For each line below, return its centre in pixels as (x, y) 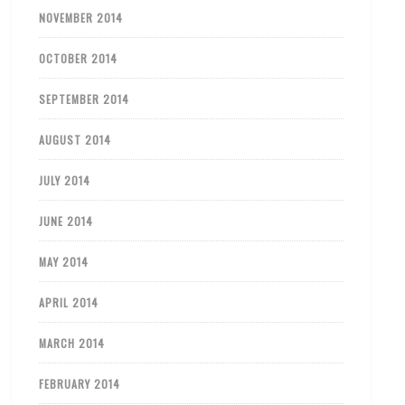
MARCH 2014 (72, 343)
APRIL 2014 (69, 302)
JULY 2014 (65, 180)
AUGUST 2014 (75, 139)
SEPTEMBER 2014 (85, 99)
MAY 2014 (64, 261)
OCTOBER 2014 (79, 58)
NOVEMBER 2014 (81, 17)
